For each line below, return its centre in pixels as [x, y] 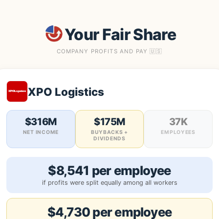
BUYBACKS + [109, 132]
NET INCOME [41, 132]
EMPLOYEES [178, 132]
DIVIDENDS [109, 139]
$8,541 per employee [109, 170]
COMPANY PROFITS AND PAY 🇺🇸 [109, 51]
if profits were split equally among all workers [109, 183]
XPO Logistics [66, 91]
